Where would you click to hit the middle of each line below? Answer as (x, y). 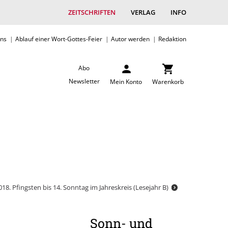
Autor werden (130, 39)
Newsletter (84, 81)
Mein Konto (126, 81)
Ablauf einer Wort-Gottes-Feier (59, 39)
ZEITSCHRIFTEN (92, 12)
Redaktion (172, 39)
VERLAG (143, 12)
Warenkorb (168, 81)
